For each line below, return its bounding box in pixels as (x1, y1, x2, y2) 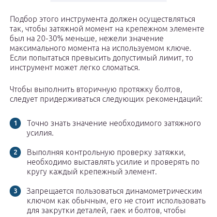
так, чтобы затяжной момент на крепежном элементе (10, 24, 204, 33)
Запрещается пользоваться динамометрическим (27, 186, 202, 196)
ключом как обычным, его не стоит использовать (27, 196, 205, 205)
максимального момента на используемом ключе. (10, 44, 191, 53)
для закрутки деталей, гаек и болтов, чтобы (27, 206, 186, 215)
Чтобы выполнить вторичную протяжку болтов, (10, 85, 182, 94)
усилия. (27, 128, 54, 138)
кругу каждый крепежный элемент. (27, 167, 157, 176)
